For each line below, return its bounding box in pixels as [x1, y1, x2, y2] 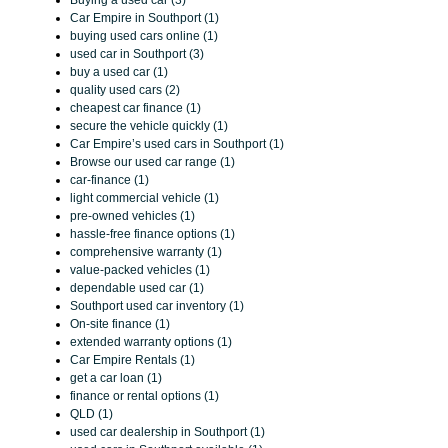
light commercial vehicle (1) [70, 190, 219, 205]
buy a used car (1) [70, 64, 168, 79]
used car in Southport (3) [70, 46, 204, 61]
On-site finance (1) [70, 316, 170, 331]
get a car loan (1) [70, 370, 162, 385]
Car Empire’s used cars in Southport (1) [70, 136, 284, 151]
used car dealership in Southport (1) [70, 424, 265, 439]
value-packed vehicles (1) [70, 262, 210, 277]
